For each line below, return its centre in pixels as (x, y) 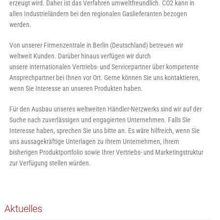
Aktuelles (23, 209)
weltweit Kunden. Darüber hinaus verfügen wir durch (80, 56)
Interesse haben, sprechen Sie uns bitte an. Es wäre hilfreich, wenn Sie (104, 131)
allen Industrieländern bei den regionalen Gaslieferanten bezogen (98, 14)
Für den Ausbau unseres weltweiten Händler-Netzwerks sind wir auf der (105, 109)
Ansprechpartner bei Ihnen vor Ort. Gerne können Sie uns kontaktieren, (104, 78)
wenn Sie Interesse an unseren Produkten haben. (76, 89)
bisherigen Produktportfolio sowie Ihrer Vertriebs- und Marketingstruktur (106, 152)
